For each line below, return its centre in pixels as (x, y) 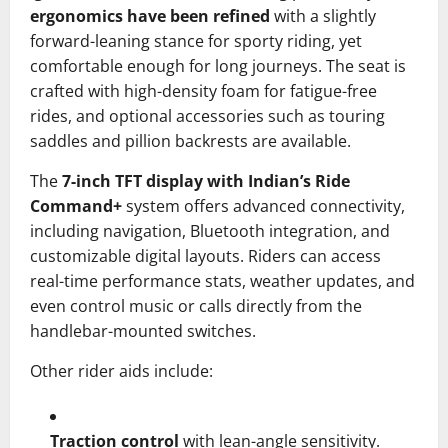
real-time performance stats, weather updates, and (222, 281)
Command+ (76, 206)
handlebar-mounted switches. (143, 331)
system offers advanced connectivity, (263, 206)
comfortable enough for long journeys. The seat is (218, 66)
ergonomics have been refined (150, 16)
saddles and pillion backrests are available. (190, 141)
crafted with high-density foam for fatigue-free (203, 91)
